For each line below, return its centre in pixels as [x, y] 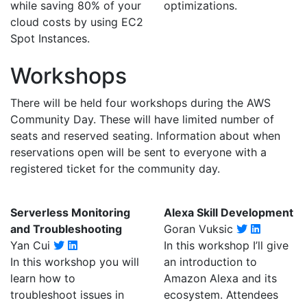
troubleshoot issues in [67, 295]
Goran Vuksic [200, 229]
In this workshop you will [75, 262]
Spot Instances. [50, 38]
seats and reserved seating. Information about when [145, 136]
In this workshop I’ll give [226, 245]
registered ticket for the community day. [115, 169]
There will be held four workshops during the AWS [140, 103]
